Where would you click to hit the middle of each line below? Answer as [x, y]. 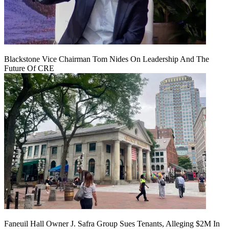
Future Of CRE [29, 68]
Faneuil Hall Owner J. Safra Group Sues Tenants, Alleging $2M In [112, 223]
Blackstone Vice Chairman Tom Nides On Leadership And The [107, 59]
